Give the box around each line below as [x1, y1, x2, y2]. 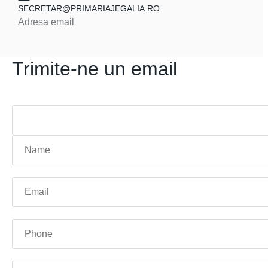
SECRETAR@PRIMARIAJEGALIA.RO [18, 4, 160, 13]
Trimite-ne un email [12, 58, 177, 80]
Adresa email [18, 17, 74, 27]
